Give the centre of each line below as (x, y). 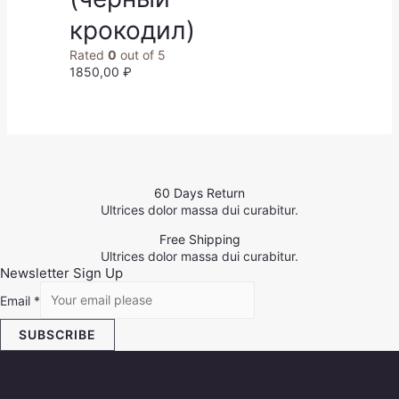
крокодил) (132, 30)
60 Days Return (199, 192)
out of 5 (141, 54)
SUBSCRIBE (57, 334)
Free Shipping (199, 239)
